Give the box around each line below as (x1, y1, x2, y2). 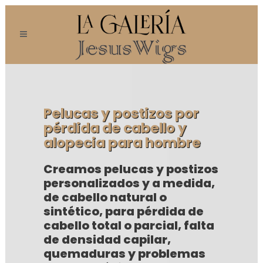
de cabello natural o (43, 188, 167, 205)
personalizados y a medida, (43, 174, 215, 191)
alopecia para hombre (43, 133, 201, 152)
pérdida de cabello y (43, 118, 187, 137)
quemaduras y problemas (43, 245, 205, 262)
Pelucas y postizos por (43, 103, 199, 123)
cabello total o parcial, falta (43, 217, 214, 234)
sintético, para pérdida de (43, 203, 204, 220)
